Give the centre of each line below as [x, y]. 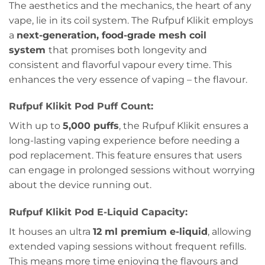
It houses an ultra [51, 232]
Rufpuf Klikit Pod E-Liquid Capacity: [98, 212]
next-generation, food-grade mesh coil [112, 35]
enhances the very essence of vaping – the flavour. [128, 79]
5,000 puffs [91, 126]
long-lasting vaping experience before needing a [124, 141]
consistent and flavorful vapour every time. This [120, 64]
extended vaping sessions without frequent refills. [127, 247]
